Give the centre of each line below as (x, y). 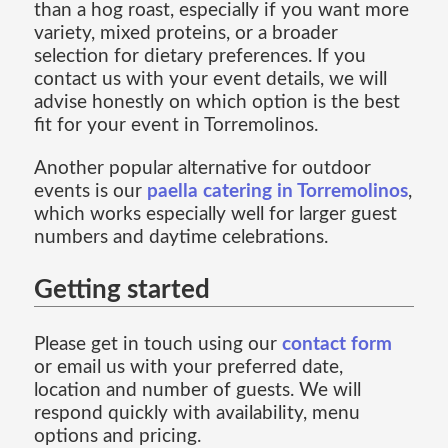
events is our (90, 191)
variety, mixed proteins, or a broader (185, 34)
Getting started (121, 290)
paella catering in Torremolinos (277, 191)
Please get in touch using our (157, 345)
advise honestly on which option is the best (216, 103)
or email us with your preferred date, (188, 368)
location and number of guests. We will (197, 391)
